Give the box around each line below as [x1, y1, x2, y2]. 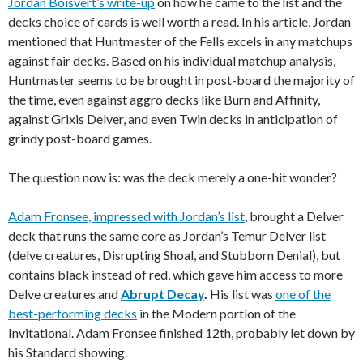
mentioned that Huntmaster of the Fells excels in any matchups [8, 33, 352, 49]
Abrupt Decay [121, 286, 204, 302]
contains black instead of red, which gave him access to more [8, 267, 343, 283]
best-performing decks [8, 305, 137, 322]
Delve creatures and [8, 286, 121, 302]
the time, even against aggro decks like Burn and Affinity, [8, 92, 320, 108]
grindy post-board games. [8, 130, 152, 147]
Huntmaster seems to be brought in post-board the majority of [8, 72, 355, 88]
